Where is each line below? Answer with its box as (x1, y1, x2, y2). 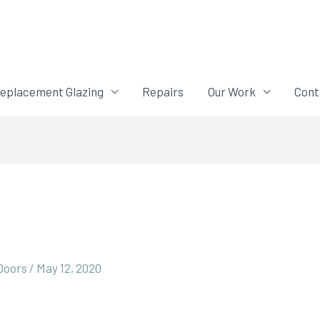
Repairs (142, 84, 184, 99)
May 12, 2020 (36, 260, 102, 275)
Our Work (208, 84, 256, 99)
